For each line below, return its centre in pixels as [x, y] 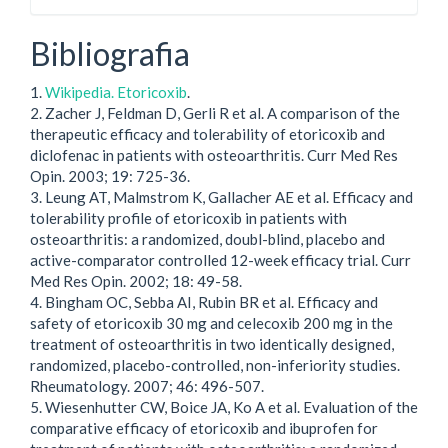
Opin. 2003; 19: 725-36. [110, 175]
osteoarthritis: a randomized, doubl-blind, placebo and [207, 238]
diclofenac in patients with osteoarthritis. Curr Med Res [214, 154]
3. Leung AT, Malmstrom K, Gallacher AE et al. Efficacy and [221, 196]
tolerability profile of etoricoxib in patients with [188, 217]
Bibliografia [110, 54]
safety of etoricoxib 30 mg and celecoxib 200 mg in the [211, 322]
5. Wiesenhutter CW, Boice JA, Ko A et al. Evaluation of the [224, 406]
